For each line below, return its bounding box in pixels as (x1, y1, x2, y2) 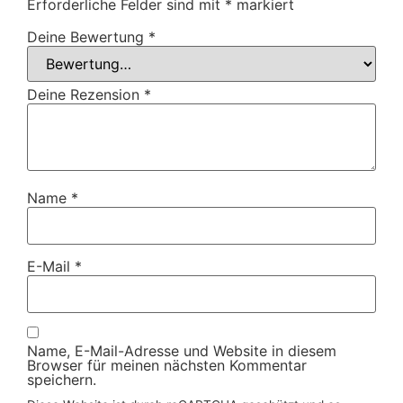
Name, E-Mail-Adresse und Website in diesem (27, 341, 336, 360)
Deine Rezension (27, 85, 144, 103)
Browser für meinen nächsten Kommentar (27, 355, 307, 374)
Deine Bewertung (27, 27, 148, 46)
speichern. (27, 370, 96, 389)
